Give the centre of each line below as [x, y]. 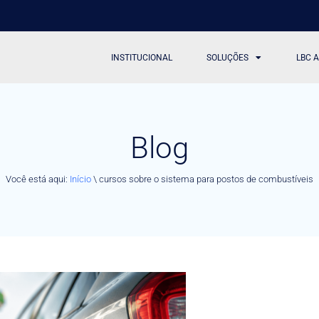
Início [80, 179]
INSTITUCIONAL [142, 57]
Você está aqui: [38, 179]
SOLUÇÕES [228, 57]
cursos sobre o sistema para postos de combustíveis [206, 179]
